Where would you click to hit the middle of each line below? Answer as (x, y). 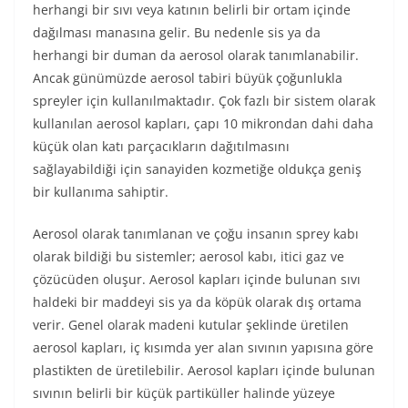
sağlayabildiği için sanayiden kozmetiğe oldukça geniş (197, 169)
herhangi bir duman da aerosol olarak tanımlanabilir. (196, 55)
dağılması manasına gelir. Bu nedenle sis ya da (177, 32)
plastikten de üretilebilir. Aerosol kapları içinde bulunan (204, 370)
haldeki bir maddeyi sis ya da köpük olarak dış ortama (197, 302)
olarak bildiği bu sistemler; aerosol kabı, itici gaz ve (189, 256)
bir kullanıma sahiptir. (101, 192)
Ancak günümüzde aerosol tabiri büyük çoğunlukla (188, 78)
